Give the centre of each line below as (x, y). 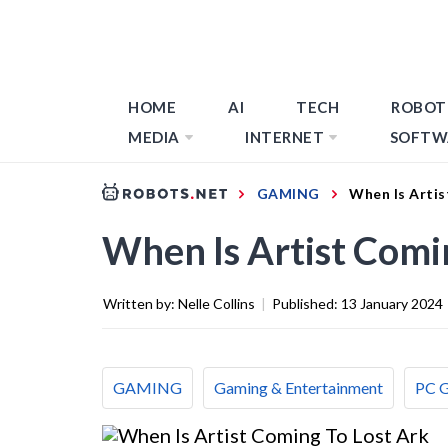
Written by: (140, 303)
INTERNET (284, 137)
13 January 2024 (392, 303)
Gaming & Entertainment (298, 387)
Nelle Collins (216, 303)
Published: (306, 303)
